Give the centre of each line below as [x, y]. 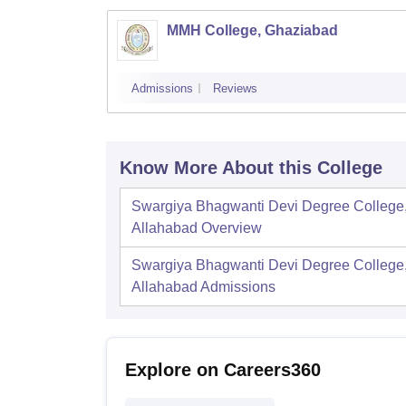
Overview [232, 227]
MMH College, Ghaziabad [252, 30]
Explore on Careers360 [223, 369]
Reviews [235, 88]
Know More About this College [251, 167]
